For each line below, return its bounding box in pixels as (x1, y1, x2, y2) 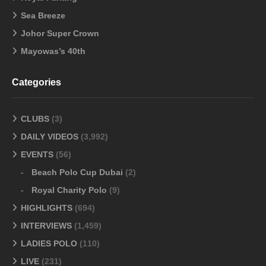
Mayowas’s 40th (21, 46, 85, 56)
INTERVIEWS (21, 221, 72, 231)
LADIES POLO (21, 239, 77, 249)
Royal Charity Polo (31, 185, 107, 195)
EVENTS (21, 150, 53, 160)
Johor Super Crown (21, 28, 99, 39)
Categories (12, 77, 61, 88)
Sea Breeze (21, 11, 65, 21)
